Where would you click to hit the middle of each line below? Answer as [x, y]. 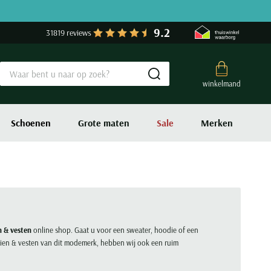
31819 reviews [69, 33]
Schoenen [31, 123]
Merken [217, 123]
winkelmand [222, 83]
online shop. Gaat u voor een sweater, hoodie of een [115, 230]
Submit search [194, 82]
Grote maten [104, 123]
